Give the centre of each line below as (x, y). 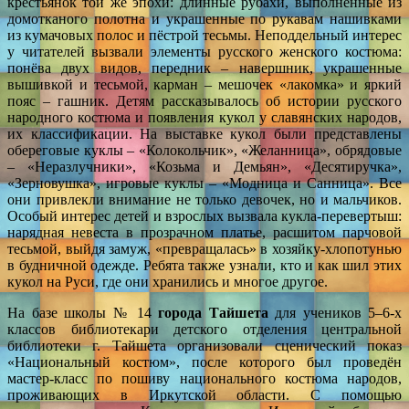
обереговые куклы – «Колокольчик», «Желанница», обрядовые (204, 150)
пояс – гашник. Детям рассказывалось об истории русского (204, 100)
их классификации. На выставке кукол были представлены (204, 133)
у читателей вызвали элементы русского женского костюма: (204, 51)
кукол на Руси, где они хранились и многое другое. (168, 281)
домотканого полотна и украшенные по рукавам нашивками (204, 18)
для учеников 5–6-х (335, 312)
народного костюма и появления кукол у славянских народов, (204, 117)
